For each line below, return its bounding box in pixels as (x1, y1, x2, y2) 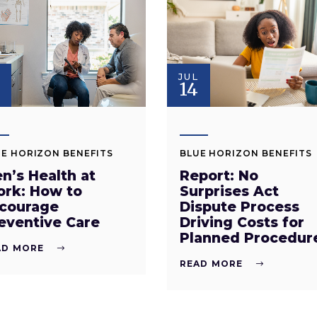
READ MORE (179, 258, 243, 270)
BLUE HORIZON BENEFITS (179, 148, 312, 159)
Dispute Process (179, 199, 299, 216)
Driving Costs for (179, 214, 304, 231)
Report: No (179, 168, 258, 185)
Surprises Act (179, 183, 279, 200)
